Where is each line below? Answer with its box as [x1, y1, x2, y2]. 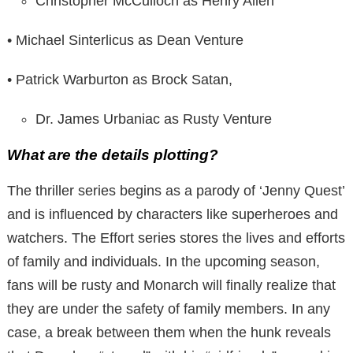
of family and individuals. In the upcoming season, [7, 253, 320, 269]
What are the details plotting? [7, 146, 218, 163]
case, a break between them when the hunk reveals [7, 324, 331, 340]
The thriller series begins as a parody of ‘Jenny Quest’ [7, 182, 344, 199]
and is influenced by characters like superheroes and [7, 206, 338, 222]
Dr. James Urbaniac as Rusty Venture [35, 110, 272, 127]
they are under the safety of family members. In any [7, 300, 330, 317]
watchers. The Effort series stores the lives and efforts [7, 229, 345, 246]
